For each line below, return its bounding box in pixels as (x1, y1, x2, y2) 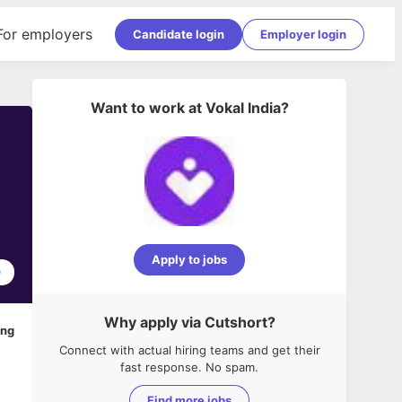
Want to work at (90, 99, 202, 117)
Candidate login (133, 26, 224, 41)
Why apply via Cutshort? (103, 313, 275, 331)
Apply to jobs (152, 252, 227, 267)
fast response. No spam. (120, 360, 258, 374)
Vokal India (205, 99, 281, 117)
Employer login (260, 26, 346, 41)
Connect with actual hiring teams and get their (58, 343, 320, 357)
